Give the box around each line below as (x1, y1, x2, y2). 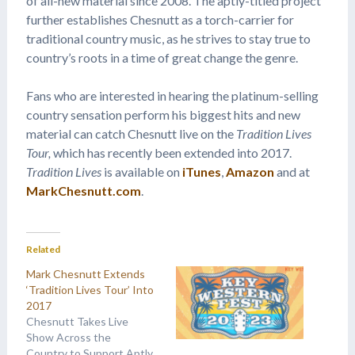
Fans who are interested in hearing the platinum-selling (25, 87, 319, 103)
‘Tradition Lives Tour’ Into (25, 282, 154, 296)
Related (25, 242, 60, 255)
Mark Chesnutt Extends (25, 266, 145, 281)
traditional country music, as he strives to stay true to (25, 30, 311, 46)
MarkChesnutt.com (25, 182, 141, 198)
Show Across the (25, 330, 111, 344)
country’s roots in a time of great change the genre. (25, 49, 298, 65)
